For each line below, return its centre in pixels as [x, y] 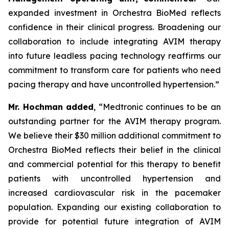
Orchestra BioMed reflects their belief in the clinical [114, 150]
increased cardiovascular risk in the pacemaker [114, 193]
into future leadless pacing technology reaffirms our [114, 56]
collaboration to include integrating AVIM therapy [114, 41]
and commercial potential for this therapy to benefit [114, 164]
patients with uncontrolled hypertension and [114, 178]
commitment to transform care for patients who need [114, 70]
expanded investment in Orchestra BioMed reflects [114, 13]
